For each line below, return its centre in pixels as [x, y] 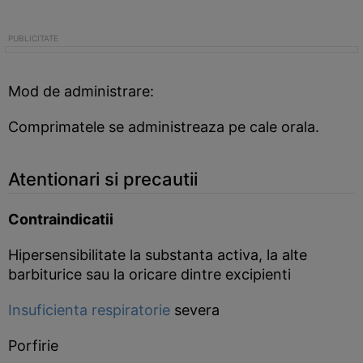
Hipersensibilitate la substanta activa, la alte [158, 255]
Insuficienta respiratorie [89, 310]
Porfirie [33, 346]
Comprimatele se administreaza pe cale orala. [164, 127]
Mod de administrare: [81, 91]
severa [195, 310]
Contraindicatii [61, 219]
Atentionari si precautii [103, 179]
